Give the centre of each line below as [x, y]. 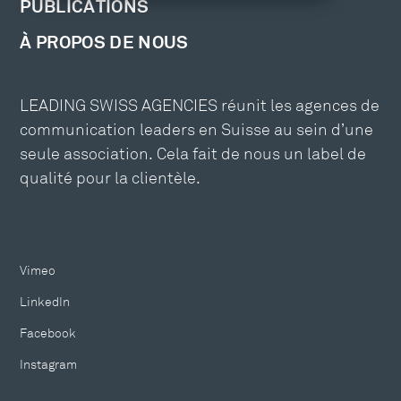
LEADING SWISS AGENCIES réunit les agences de [200, 107]
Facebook [48, 334]
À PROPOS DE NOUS [104, 43]
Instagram [49, 366]
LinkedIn [45, 303]
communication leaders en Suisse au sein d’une [197, 131]
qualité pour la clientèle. [111, 179]
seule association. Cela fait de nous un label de [193, 155]
